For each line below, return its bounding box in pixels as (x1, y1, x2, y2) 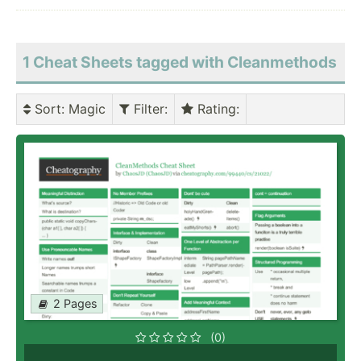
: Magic (61, 101, 106, 118)
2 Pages (53, 297, 98, 311)
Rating (193, 101, 236, 118)
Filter (130, 101, 164, 118)
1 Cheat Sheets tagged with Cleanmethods (23, 52, 337, 73)
